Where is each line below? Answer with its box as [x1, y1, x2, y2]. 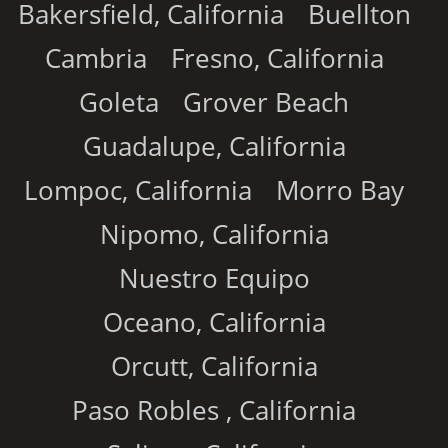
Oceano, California [102, 303, 326, 340]
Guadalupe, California [82, 127, 346, 164]
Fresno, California [170, 39, 384, 76]
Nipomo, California [99, 215, 329, 252]
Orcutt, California [110, 347, 318, 384]
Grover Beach [183, 83, 349, 120]
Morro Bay [276, 171, 404, 208]
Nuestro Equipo [118, 259, 310, 296]
